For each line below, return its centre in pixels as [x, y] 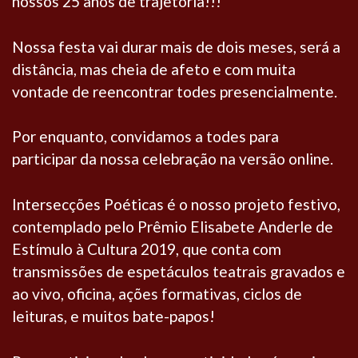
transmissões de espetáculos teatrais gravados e [179, 272]
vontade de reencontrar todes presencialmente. [175, 91]
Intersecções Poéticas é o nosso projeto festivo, [176, 205]
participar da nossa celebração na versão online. [173, 159]
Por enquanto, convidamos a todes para [145, 137]
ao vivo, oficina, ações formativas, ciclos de [157, 294]
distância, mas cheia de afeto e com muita [154, 69]
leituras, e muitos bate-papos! [113, 316]
